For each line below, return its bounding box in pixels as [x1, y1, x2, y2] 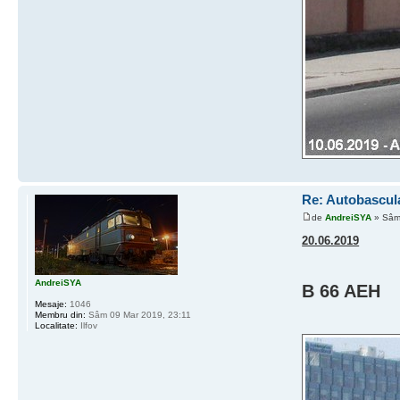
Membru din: [35, 310, 86, 321]
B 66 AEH [302, 280, 381, 301]
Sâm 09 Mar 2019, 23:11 [86, 310, 191, 321]
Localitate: [35, 321, 78, 331]
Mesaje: [35, 299, 67, 310]
